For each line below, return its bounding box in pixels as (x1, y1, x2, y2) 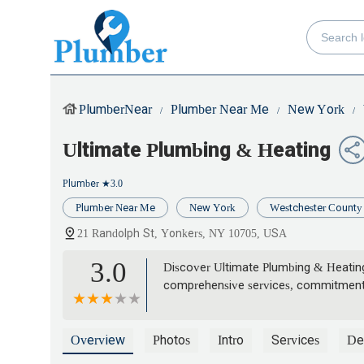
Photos (153, 333, 190, 348)
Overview (71, 333, 125, 348)
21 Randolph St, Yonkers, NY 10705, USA (77, 227, 287, 240)
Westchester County (270, 201, 362, 214)
